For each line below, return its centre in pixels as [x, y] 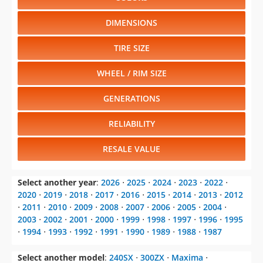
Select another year [57, 183]
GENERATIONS [131, 99]
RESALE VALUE [131, 149]
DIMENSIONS [131, 23]
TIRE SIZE [131, 48]
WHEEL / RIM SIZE [131, 73]
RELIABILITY [131, 124]
